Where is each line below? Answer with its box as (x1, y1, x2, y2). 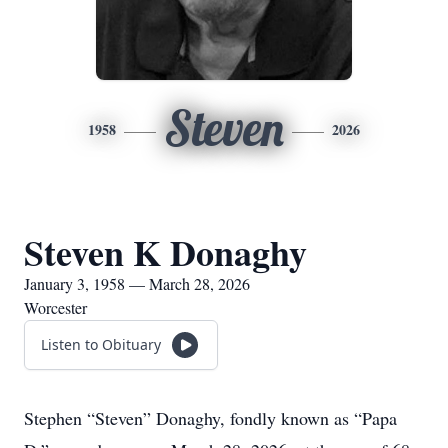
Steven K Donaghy (24, 226, 307, 278)
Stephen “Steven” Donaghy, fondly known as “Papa (24, 406, 397, 430)
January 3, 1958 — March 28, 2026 (24, 273, 250, 294)
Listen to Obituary (41, 335, 161, 354)
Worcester (24, 297, 87, 318)
